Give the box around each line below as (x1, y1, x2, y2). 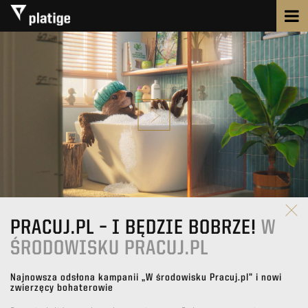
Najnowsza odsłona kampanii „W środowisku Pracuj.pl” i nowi (10, 273, 282, 284)
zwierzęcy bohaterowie (10, 283, 113, 294)
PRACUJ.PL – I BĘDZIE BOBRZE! (10, 218, 261, 239)
